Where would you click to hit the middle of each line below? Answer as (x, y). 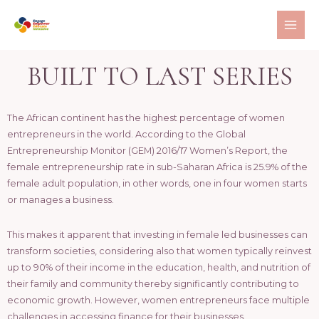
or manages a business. (61, 200)
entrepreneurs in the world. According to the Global (126, 134)
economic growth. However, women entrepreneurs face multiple (158, 300)
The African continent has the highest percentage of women (146, 118)
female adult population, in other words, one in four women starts (157, 183)
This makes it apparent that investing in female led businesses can (157, 235)
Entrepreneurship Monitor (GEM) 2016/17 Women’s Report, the (147, 151)
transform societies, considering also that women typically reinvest (159, 251)
